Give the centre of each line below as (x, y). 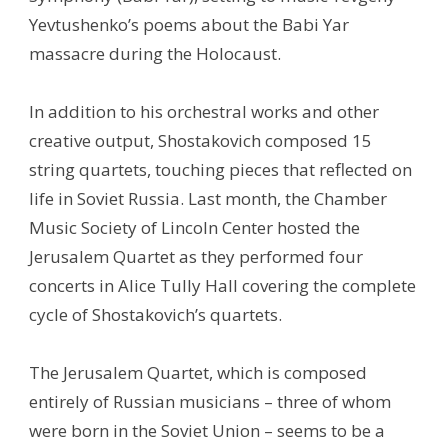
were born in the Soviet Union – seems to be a (207, 431)
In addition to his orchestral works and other (204, 112)
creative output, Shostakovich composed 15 (201, 141)
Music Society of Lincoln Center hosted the (195, 228)
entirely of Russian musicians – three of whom (210, 402)
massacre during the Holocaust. (155, 54)
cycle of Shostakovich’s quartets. (156, 315)
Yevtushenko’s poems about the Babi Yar (189, 25)
